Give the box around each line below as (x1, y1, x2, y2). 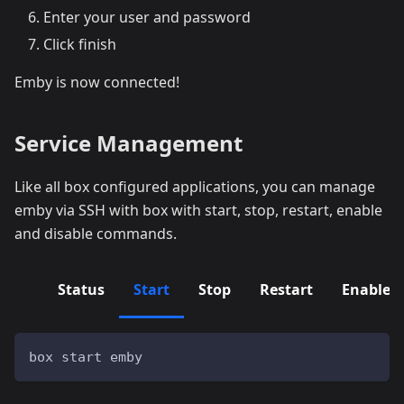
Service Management (14, 127, 243, 158)
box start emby (29, 348, 142, 365)
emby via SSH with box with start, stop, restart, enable (14, 199, 382, 220)
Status (58, 279, 105, 299)
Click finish (43, 33, 116, 54)
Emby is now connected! (14, 71, 179, 92)
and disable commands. (14, 223, 177, 243)
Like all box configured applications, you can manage (14, 176, 375, 197)
